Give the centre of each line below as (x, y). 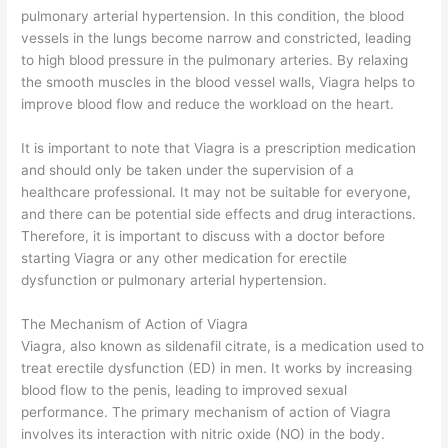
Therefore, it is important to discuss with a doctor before (203, 235)
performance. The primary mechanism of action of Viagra (206, 411)
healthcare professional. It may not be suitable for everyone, (216, 191)
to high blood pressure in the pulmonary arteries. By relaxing (215, 60)
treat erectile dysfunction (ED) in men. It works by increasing (217, 367)
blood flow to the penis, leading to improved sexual (184, 389)
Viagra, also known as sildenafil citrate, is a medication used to (223, 345)
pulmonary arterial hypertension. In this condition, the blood (213, 16)
